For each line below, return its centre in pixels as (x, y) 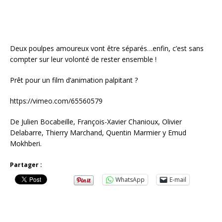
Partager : (26, 165)
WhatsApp (130, 179)
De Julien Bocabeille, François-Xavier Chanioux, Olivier (96, 121)
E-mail (178, 179)
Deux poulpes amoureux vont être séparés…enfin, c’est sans (107, 48)
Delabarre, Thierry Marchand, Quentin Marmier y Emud (98, 132)
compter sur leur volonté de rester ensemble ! (83, 59)
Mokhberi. (26, 143)
